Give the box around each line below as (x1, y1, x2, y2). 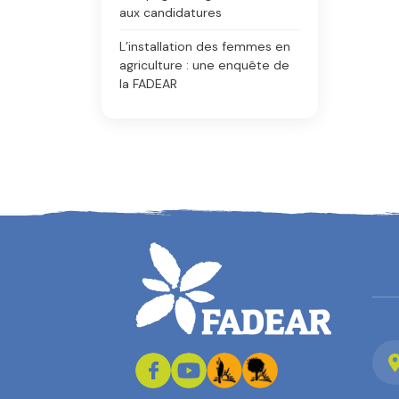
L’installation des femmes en (119, 38, 290, 54)
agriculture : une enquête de (119, 57, 289, 73)
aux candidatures (119, 4, 222, 20)
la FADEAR (119, 76, 177, 92)
